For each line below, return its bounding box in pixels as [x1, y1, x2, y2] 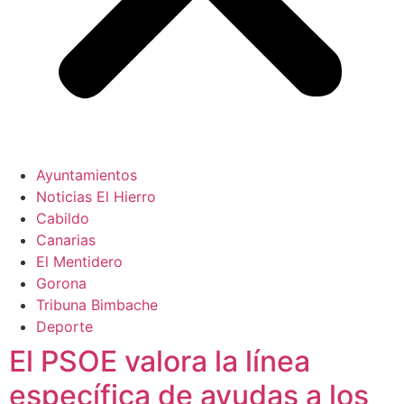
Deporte [36, 317, 93, 336]
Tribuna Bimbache [36, 296, 158, 315]
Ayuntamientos [36, 166, 137, 185]
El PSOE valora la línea [9, 344, 310, 380]
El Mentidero [36, 252, 123, 271]
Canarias [36, 231, 96, 250]
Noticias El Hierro [36, 188, 156, 207]
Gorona [36, 274, 87, 293]
